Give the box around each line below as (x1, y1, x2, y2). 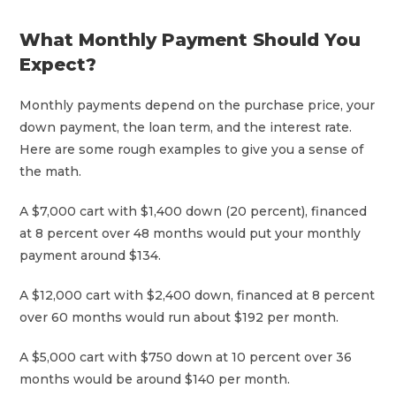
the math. (19, 163, 82, 179)
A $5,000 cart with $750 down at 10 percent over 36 (19, 348, 353, 365)
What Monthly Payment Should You (19, 28, 362, 50)
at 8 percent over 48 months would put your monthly (19, 225, 362, 241)
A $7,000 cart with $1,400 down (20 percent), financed (19, 202, 368, 219)
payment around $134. (19, 247, 162, 263)
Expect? (19, 53, 97, 75)
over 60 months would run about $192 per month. (19, 308, 339, 325)
